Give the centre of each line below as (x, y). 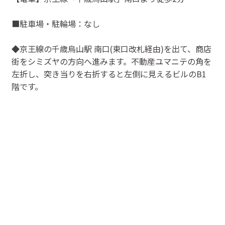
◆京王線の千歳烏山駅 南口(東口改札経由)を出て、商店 (111, 49)
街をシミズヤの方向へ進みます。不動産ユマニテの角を (111, 62)
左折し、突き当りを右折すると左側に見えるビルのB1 (109, 74)
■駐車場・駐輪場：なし (55, 24)
